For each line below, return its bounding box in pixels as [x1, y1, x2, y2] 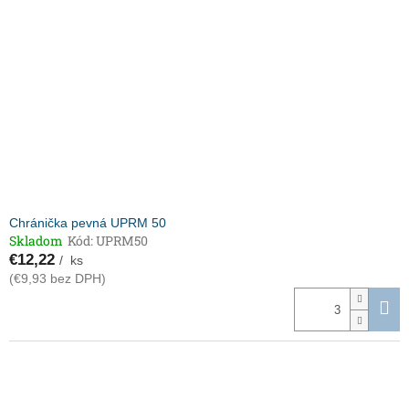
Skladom [9, 232, 63, 250]
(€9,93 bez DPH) [9, 271, 106, 287]
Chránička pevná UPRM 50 [9, 215, 166, 231]
